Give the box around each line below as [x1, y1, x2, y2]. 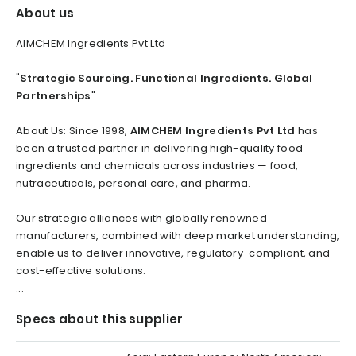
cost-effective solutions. [16, 262, 146, 278]
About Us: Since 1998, [16, 122, 130, 138]
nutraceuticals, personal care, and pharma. [16, 175, 251, 191]
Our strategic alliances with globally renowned [16, 210, 267, 226]
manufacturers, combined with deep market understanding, [16, 227, 340, 243]
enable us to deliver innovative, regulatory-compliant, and [16, 245, 331, 261]
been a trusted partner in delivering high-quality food [16, 140, 304, 156]
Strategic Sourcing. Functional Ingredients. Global [20, 70, 313, 86]
